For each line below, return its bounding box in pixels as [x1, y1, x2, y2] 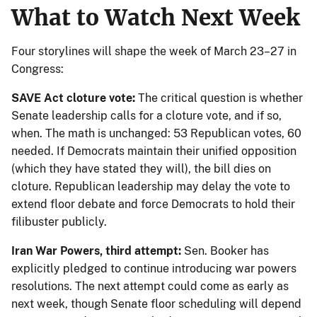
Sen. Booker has [181, 244, 269, 258]
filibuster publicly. [11, 215, 107, 229]
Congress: [11, 62, 64, 76]
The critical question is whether [135, 91, 303, 105]
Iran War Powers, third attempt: [11, 244, 181, 258]
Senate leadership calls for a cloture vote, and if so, [11, 109, 282, 123]
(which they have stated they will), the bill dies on [11, 162, 271, 176]
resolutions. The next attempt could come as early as [11, 279, 289, 294]
